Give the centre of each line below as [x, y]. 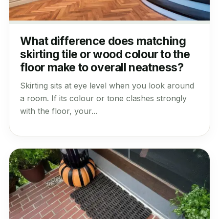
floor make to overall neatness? [102, 68]
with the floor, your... [58, 111]
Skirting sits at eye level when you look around [107, 86]
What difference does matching [103, 41]
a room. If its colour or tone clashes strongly [103, 99]
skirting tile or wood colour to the [105, 55]
